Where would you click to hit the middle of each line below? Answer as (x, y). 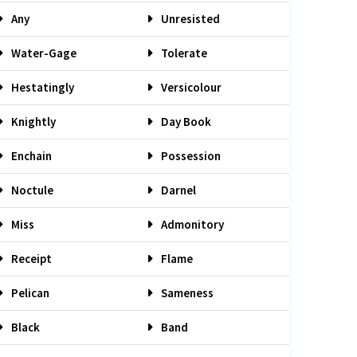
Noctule (31, 190)
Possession (190, 156)
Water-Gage (43, 53)
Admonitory (191, 224)
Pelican (29, 293)
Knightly (32, 122)
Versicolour (190, 87)
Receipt (30, 259)
